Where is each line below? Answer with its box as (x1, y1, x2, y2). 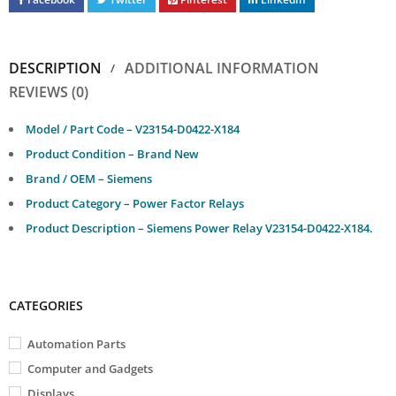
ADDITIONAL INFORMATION (125, 57, 319, 78)
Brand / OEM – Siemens (26, 170, 152, 187)
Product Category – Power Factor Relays (26, 194, 244, 211)
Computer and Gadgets (27, 360, 153, 377)
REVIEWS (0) (9, 81, 88, 102)
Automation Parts (27, 335, 126, 352)
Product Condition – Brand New (26, 145, 199, 162)
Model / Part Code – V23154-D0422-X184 (26, 120, 240, 137)
